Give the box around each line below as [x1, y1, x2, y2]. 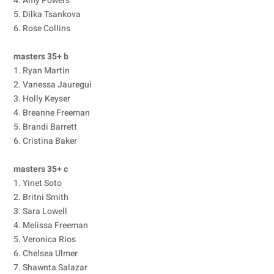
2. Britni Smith [13, 191, 69, 204]
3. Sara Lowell [13, 205, 68, 218]
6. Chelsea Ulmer [13, 247, 78, 260]
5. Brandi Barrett [13, 120, 78, 133]
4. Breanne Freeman [13, 106, 91, 119]
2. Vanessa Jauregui [13, 78, 92, 91]
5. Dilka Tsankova [13, 8, 81, 21]
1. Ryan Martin [13, 64, 70, 77]
